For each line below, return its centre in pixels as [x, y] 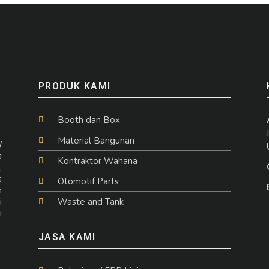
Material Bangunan [96, 140]
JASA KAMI [67, 237]
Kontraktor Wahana [98, 161]
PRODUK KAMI [74, 86]
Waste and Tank [91, 201]
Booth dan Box [89, 120]
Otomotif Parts [89, 181]
